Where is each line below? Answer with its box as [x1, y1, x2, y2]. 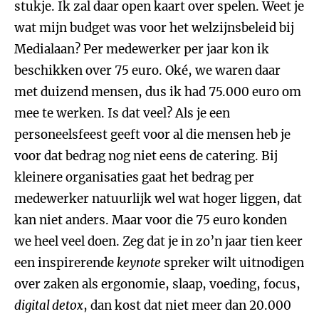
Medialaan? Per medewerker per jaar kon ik [14, 41, 269, 57]
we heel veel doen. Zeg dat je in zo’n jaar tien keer [14, 234, 303, 249]
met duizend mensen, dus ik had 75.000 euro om [14, 84, 301, 100]
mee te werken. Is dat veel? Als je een [14, 105, 230, 121]
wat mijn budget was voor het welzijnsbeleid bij [14, 20, 294, 36]
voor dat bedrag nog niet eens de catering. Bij [14, 148, 278, 164]
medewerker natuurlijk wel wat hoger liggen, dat [14, 191, 302, 206]
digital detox [14, 298, 83, 313]
